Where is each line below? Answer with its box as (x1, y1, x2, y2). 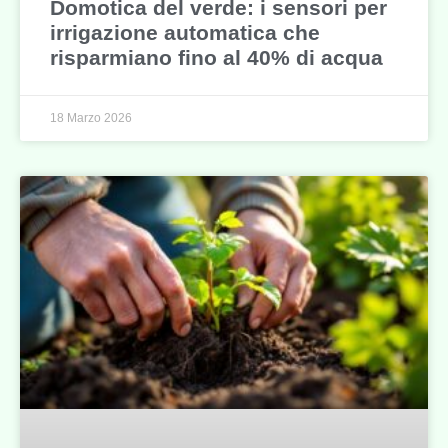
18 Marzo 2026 (50, 110, 132, 125)
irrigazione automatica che (50, 20, 320, 44)
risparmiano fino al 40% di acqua (50, 45, 383, 69)
